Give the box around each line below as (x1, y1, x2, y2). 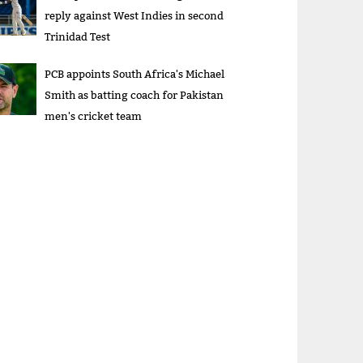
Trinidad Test (45, 30, 111, 44)
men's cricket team (45, 109, 143, 123)
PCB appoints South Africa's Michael (45, 67, 225, 81)
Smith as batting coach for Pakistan (45, 88, 224, 102)
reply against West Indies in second (45, 9, 224, 23)
